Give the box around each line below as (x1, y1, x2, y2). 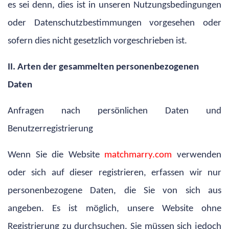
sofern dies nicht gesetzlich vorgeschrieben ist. (8, 36, 187, 46)
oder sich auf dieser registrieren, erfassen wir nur (8, 168, 221, 178)
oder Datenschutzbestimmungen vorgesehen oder (8, 18, 221, 28)
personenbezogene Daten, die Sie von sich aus (8, 186, 221, 196)
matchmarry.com (104, 150, 177, 160)
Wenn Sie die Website (8, 150, 105, 160)
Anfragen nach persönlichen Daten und (8, 106, 221, 116)
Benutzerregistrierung (8, 124, 93, 134)
